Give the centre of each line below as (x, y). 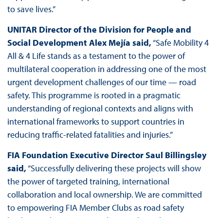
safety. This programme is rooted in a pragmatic (94, 95)
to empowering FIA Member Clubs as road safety (95, 208)
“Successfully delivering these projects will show (113, 168)
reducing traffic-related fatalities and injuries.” (90, 135)
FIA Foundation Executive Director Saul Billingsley (107, 155)
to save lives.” (31, 9)
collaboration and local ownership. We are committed (104, 195)
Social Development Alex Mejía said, (79, 43)
